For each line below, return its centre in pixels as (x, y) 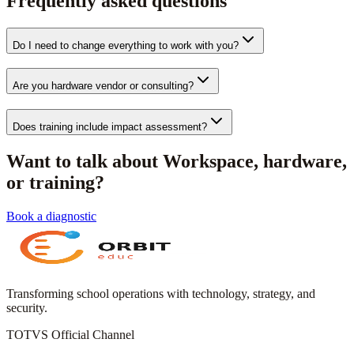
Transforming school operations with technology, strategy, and (161, 293)
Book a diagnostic (51, 216)
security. (27, 307)
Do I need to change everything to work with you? (126, 45)
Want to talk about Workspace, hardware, (177, 161)
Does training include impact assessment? (110, 127)
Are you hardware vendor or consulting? (103, 86)
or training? (55, 182)
